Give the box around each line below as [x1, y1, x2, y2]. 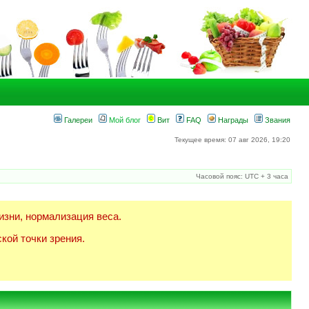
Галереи [62, 116, 92, 124]
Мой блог [107, 116, 141, 124]
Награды [216, 116, 248, 124]
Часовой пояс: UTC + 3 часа [196, 172, 288, 180]
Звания [263, 116, 290, 124]
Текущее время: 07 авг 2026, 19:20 [175, 136, 290, 143]
